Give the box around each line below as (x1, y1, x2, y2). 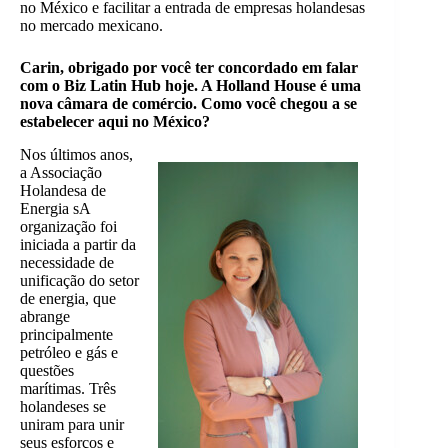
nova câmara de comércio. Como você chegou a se (20, 95, 357, 112)
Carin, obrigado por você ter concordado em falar (20, 59, 358, 76)
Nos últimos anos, (20, 145, 133, 163)
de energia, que (20, 289, 116, 307)
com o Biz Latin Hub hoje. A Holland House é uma (20, 77, 361, 94)
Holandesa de (20, 181, 106, 199)
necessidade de (20, 253, 114, 271)
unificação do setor (20, 271, 139, 289)
